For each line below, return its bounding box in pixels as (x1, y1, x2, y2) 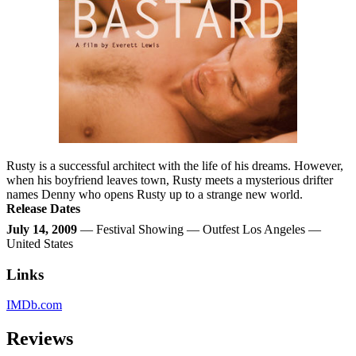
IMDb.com (6, 298, 62, 312)
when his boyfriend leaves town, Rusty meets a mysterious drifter (6, 173, 333, 188)
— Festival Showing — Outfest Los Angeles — (77, 222, 321, 237)
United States (6, 237, 73, 251)
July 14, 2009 (6, 222, 77, 237)
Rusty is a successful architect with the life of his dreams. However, (6, 159, 343, 173)
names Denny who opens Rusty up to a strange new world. (6, 188, 303, 202)
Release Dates (6, 202, 80, 216)
